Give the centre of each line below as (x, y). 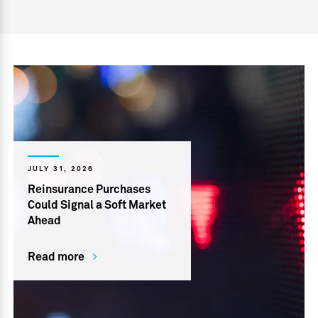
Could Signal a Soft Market (97, 205)
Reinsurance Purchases (89, 189)
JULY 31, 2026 (61, 169)
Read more (56, 257)
